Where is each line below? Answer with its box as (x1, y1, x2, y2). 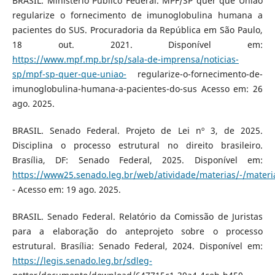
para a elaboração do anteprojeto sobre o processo (12, 225, 263, 237)
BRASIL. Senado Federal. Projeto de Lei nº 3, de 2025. (12, 124, 263, 136)
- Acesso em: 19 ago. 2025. (12, 183, 121, 195)
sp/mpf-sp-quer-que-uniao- (12, 68, 126, 80)
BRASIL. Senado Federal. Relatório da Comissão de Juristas (12, 210, 263, 222)
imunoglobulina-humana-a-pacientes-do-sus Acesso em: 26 (12, 82, 263, 95)
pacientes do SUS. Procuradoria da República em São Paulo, (12, 23, 263, 36)
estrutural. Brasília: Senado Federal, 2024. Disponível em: (12, 239, 263, 252)
